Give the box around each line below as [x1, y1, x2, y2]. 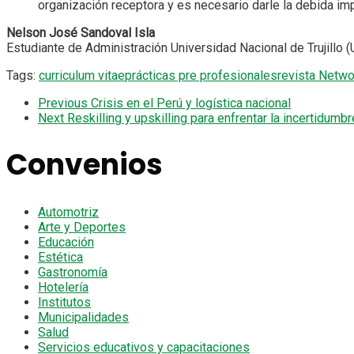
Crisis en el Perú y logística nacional [91, 95, 291, 111]
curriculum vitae [39, 67, 125, 83]
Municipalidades [38, 309, 129, 325]
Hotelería [38, 279, 88, 295]
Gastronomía [38, 264, 107, 280]
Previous [38, 95, 88, 111]
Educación [38, 234, 94, 250]
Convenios [6, 144, 163, 185]
